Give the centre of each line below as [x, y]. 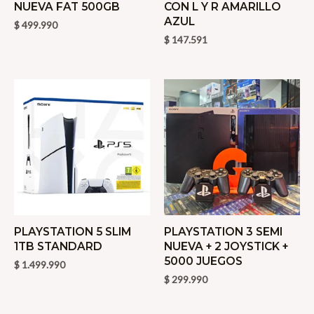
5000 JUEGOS [203, 261]
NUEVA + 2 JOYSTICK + [226, 246]
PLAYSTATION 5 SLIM [73, 231]
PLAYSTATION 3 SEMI [223, 231]
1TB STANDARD [58, 246]
